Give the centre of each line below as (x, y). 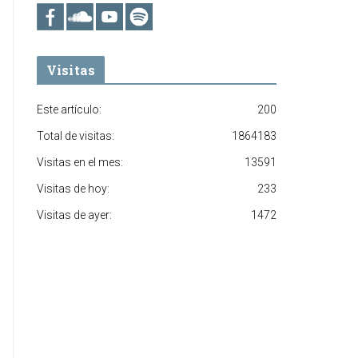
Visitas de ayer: (74, 215)
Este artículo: (69, 109)
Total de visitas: (76, 135)
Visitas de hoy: (73, 188)
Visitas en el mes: (80, 162)
